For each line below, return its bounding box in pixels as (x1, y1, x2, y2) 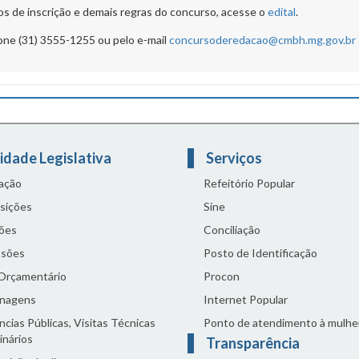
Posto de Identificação (204, 246, 317, 260)
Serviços (206, 149, 264, 167)
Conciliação (204, 223, 260, 237)
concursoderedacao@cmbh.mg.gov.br (169, 33, 356, 47)
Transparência (206, 334, 302, 353)
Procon (204, 269, 240, 284)
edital (268, 5, 296, 19)
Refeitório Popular (204, 176, 295, 191)
